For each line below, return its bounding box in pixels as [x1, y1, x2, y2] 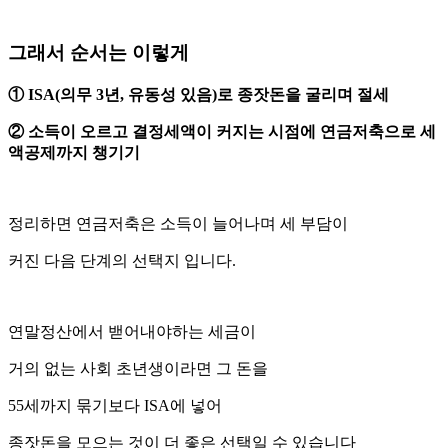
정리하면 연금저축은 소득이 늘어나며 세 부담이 [8, 215, 348, 233]
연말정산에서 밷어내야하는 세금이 [8, 323, 256, 341]
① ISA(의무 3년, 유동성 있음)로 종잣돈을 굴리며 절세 [8, 86, 393, 104]
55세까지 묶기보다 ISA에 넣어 [8, 397, 222, 415]
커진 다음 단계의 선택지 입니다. [8, 252, 236, 270]
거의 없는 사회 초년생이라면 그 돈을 [8, 360, 268, 378]
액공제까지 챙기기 [8, 144, 140, 162]
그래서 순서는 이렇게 [8, 42, 189, 64]
